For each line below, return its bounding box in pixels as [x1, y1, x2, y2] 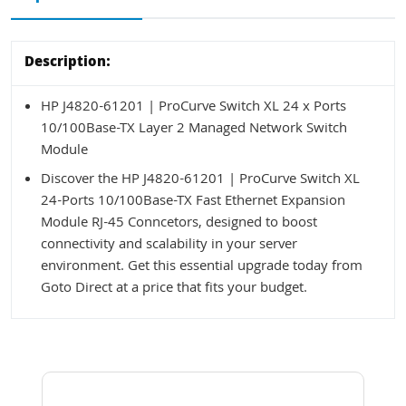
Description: [24, 51, 111, 75]
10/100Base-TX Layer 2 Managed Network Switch [41, 117, 347, 141]
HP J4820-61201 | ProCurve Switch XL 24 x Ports [41, 95, 346, 120]
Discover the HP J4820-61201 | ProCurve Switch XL [41, 168, 360, 192]
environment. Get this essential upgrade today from [41, 255, 362, 279]
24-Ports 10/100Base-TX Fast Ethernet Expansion [41, 189, 345, 214]
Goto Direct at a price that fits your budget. [41, 276, 307, 301]
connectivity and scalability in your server [41, 233, 297, 257]
